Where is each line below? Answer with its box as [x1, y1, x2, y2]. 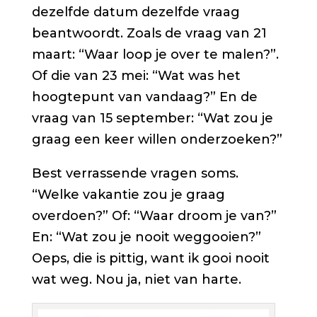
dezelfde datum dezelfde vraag [31, 4, 240, 21]
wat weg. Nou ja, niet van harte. [31, 272, 241, 288]
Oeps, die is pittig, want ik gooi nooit [31, 250, 270, 267]
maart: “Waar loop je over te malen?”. [31, 47, 279, 63]
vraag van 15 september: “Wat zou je [31, 110, 273, 127]
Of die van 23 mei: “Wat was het [31, 68, 241, 84]
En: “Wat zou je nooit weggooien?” [31, 229, 261, 246]
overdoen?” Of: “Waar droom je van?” [31, 208, 277, 224]
